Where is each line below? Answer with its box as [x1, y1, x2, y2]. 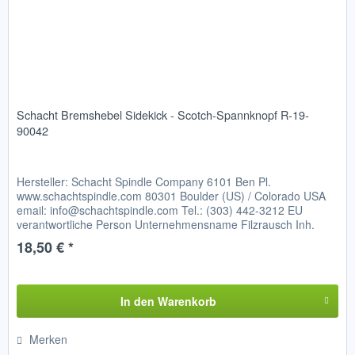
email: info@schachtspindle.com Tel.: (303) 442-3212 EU [17, 202, 303, 219]
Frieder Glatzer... [17, 231, 102, 247]
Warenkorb [157, 293, 216, 310]
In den [120, 293, 155, 310]
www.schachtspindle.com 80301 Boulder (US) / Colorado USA [17, 188, 326, 204]
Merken [29, 331, 68, 348]
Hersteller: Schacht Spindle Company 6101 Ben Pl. [17, 174, 272, 190]
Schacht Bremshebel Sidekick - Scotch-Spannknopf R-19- [17, 106, 310, 124]
